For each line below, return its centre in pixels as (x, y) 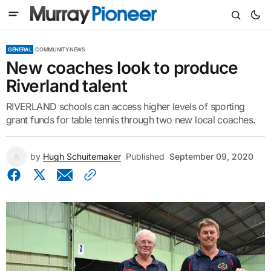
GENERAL (20, 49)
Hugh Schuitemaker (82, 156)
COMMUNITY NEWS (60, 49)
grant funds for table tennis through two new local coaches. (131, 120)
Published (145, 156)
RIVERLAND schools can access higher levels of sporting (126, 106)
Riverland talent (67, 86)
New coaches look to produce (122, 68)
